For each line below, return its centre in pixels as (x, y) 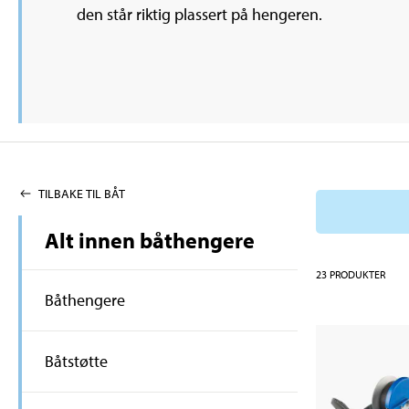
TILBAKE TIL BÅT (82, 194)
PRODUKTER (357, 274)
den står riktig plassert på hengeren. (199, 15)
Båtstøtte (76, 362)
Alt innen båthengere (150, 241)
